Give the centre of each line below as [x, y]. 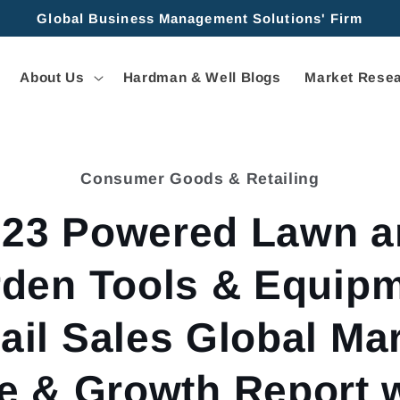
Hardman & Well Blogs [202, 78]
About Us [52, 78]
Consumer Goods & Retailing [200, 178]
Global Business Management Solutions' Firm [200, 18]
